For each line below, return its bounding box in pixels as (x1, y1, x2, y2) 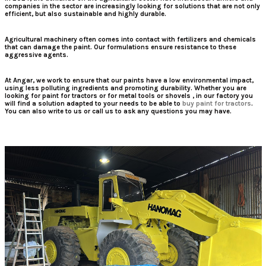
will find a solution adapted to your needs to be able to (4, 100, 182, 108)
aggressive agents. (4, 51, 68, 59)
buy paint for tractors (182, 100, 251, 108)
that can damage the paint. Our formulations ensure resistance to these (4, 43, 236, 52)
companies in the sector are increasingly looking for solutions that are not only (4, 2, 260, 11)
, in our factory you (190, 92, 253, 100)
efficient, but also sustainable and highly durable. (4, 10, 166, 18)
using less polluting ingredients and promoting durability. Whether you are (4, 84, 246, 93)
